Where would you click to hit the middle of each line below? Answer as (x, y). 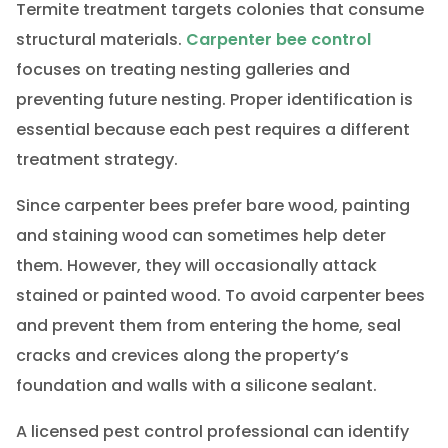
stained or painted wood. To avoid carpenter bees (220, 295)
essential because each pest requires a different (212, 129)
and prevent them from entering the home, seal (208, 325)
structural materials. (100, 39)
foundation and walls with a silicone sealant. (196, 385)
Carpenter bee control (278, 39)
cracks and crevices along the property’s (182, 355)
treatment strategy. (96, 159)
